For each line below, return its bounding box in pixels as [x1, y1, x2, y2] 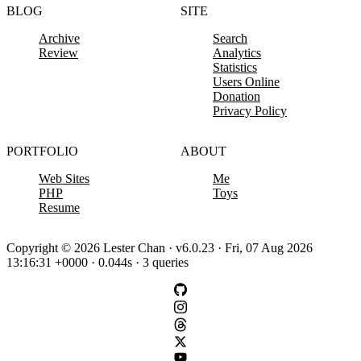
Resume [39, 200, 80, 214]
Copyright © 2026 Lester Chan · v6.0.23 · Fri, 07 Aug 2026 [6, 240, 313, 255]
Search [213, 31, 247, 45]
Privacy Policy [213, 103, 287, 118]
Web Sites [39, 171, 89, 185]
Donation [213, 89, 260, 103]
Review [39, 45, 78, 60]
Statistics [213, 60, 257, 74]
